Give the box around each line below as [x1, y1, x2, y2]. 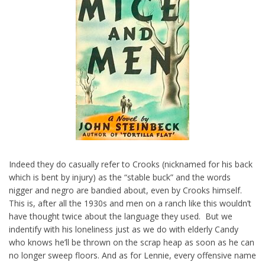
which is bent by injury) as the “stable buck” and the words [9, 172, 231, 183]
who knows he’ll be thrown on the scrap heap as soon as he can [9, 237, 254, 248]
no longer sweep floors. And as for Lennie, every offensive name [9, 250, 256, 261]
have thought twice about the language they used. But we [9, 211, 232, 222]
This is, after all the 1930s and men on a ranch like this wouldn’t [9, 198, 251, 209]
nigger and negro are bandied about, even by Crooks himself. [9, 185, 242, 196]
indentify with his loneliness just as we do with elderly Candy [9, 224, 238, 235]
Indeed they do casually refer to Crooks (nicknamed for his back [9, 159, 253, 170]
